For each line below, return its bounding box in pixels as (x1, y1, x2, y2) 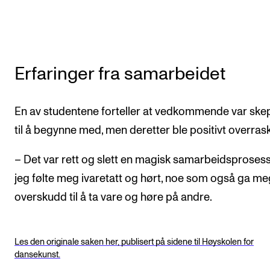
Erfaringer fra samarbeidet (14, 64, 225, 83)
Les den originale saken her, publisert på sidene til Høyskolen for (14, 237, 254, 247)
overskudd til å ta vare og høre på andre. (14, 192, 212, 204)
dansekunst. (14, 250, 60, 260)
